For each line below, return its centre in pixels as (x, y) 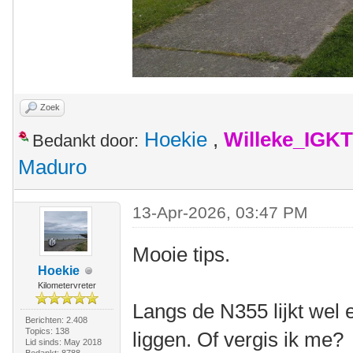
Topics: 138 (47, 331)
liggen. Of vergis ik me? (238, 340)
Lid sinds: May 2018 (63, 342)
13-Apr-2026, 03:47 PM (221, 212)
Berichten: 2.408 (56, 320)
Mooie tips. (182, 255)
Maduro (52, 167)
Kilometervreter (67, 285)
